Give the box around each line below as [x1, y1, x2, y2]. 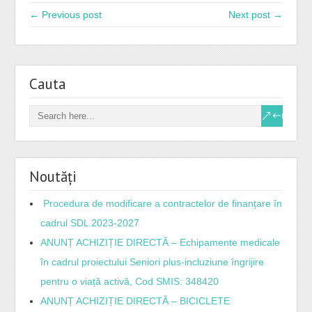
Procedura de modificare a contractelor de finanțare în [40, 198, 283, 210]
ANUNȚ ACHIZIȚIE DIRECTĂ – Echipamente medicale [40, 237, 281, 249]
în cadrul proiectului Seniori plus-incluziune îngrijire [40, 256, 265, 268]
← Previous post [29, 9, 102, 21]
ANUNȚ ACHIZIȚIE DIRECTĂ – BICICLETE [40, 295, 231, 307]
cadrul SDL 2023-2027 [40, 217, 140, 229]
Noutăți [29, 167, 77, 187]
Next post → [228, 9, 283, 21]
